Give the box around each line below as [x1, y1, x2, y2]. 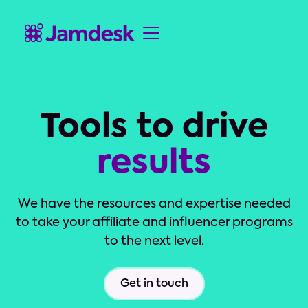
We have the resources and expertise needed [17, 198, 291, 210]
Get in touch [120, 278, 188, 289]
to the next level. [104, 235, 204, 247]
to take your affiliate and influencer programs [15, 217, 293, 229]
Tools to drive [40, 111, 268, 144]
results [97, 147, 211, 180]
